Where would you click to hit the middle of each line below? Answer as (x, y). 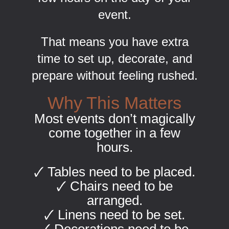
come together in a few (114, 133)
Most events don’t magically (114, 119)
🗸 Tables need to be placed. (114, 172)
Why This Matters (114, 103)
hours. (114, 147)
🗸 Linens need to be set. (114, 215)
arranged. (114, 201)
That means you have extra (114, 42)
